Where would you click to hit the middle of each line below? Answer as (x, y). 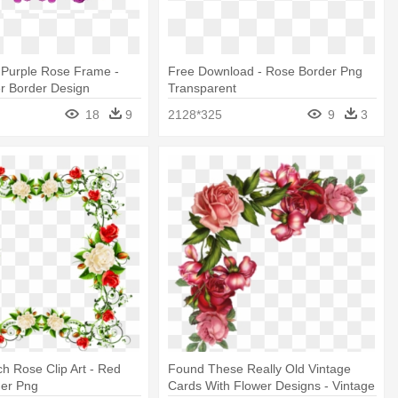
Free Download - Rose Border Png (266, 72)
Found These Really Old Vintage (260, 368)
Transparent (203, 88)
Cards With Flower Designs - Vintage (272, 385)
